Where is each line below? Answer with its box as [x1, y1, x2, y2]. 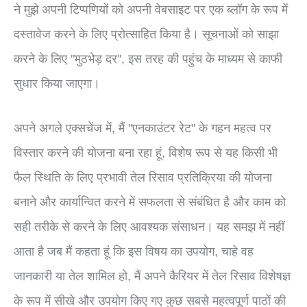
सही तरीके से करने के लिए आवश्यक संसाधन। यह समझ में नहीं [14, 219, 284, 234]
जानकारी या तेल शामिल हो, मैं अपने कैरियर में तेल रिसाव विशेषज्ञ [14, 268, 291, 283]
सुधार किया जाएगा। [14, 75, 100, 90]
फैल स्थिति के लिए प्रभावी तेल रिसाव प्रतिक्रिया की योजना [14, 169, 272, 184]
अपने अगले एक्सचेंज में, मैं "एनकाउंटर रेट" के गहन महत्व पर [14, 120, 271, 135]
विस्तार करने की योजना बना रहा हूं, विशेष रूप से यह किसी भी [14, 145, 278, 160]
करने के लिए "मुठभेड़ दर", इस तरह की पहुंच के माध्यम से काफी [14, 51, 282, 66]
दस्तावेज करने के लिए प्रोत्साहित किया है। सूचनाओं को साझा [14, 26, 279, 41]
